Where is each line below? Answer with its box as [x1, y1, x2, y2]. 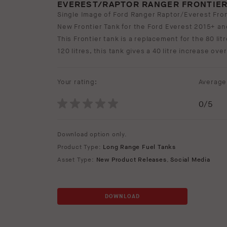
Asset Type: [57, 156, 96, 164]
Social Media [170, 156, 210, 164]
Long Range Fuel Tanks [103, 143, 176, 152]
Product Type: [57, 143, 103, 152]
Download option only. [57, 131, 127, 139]
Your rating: [57, 78, 97, 87]
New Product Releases [96, 156, 167, 164]
